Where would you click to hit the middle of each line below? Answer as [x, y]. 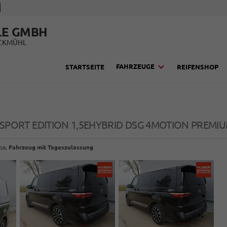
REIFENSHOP [198, 67]
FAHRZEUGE [135, 66]
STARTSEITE [85, 67]
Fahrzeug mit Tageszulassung [51, 147]
